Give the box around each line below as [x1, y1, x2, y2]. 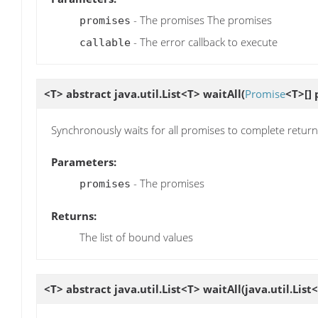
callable [79, 35, 131, 49]
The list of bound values [79, 230, 193, 245]
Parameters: [51, 155, 116, 170]
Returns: [51, 209, 97, 224]
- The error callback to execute [131, 34, 278, 49]
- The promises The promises [131, 12, 272, 27]
